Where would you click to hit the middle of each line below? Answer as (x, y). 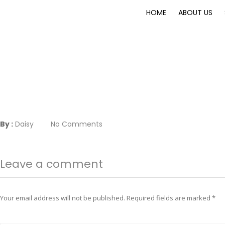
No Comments (77, 124)
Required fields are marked (169, 198)
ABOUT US (195, 12)
